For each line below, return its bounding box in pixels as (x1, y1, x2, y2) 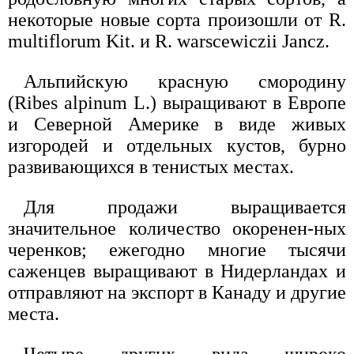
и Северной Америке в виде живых (8, 113, 346, 134)
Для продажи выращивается (24, 196, 346, 217)
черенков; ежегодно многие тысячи (8, 239, 346, 260)
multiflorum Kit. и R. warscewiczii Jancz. (8, 30, 330, 51)
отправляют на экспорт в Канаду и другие (8, 281, 346, 303)
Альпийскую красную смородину (24, 70, 346, 92)
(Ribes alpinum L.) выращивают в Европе (8, 92, 346, 113)
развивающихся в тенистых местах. (8, 156, 294, 177)
